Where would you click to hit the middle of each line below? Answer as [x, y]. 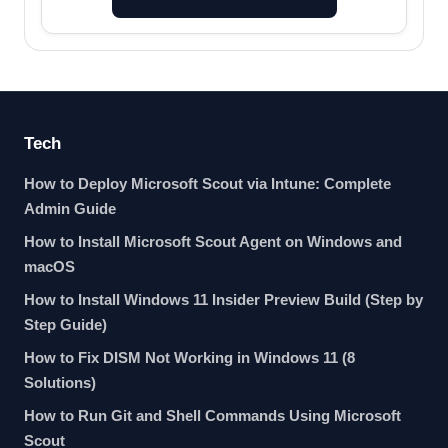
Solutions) [60, 382]
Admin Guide [70, 208]
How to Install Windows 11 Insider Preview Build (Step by [223, 299]
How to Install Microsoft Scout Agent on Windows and [213, 241]
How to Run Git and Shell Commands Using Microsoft [212, 415]
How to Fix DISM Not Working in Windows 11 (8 [189, 357]
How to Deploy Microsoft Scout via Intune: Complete [207, 183]
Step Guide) [65, 324]
